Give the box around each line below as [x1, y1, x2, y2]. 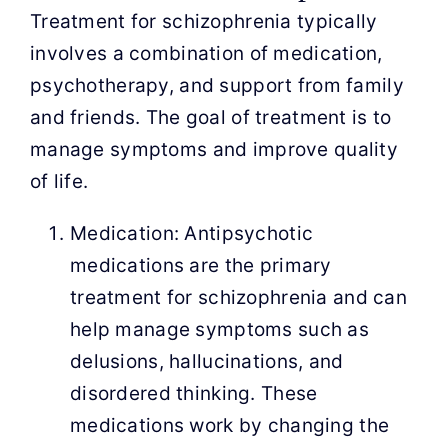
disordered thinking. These [69, 382, 318, 405]
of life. [29, 170, 89, 193]
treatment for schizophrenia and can [69, 286, 407, 309]
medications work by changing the [69, 414, 390, 437]
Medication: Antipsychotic [69, 222, 314, 245]
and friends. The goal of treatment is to [29, 106, 392, 129]
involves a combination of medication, [29, 42, 383, 65]
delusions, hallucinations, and [69, 350, 344, 373]
